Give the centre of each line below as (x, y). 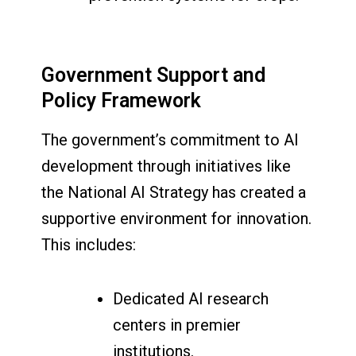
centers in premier (177, 325)
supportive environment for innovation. (177, 219)
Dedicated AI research (191, 299)
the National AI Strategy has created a (174, 193)
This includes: (89, 245)
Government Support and (154, 75)
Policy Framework (122, 100)
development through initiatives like (166, 166)
